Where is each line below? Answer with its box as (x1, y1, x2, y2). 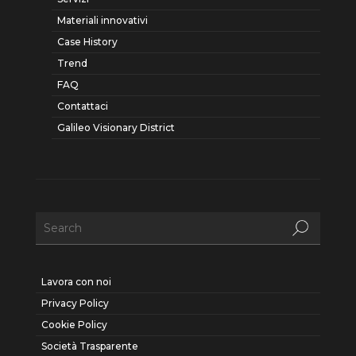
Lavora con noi (41, 276, 111, 288)
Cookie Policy (41, 319, 107, 331)
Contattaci (56, 100, 108, 113)
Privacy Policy (41, 297, 109, 310)
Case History (56, 36, 118, 48)
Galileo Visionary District (56, 122, 175, 134)
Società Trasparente (41, 340, 138, 353)
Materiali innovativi (56, 14, 148, 27)
